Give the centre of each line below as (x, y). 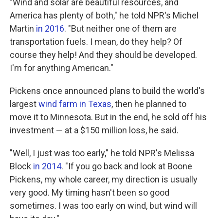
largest (24, 104)
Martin (23, 29)
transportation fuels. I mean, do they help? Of (96, 42)
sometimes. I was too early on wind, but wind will (103, 206)
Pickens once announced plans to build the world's (107, 91)
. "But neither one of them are (120, 29)
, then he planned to (149, 104)
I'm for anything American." (62, 68)
